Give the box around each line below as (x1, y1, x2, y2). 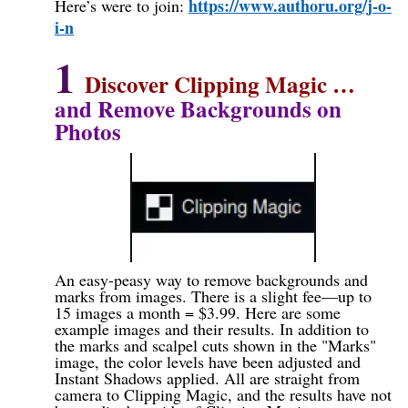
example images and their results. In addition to (55, 318, 369, 341)
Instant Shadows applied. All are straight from (55, 367, 360, 390)
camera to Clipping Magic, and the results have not (55, 383, 392, 406)
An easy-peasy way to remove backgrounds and (55, 269, 368, 291)
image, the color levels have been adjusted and (55, 351, 361, 373)
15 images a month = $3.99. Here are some (55, 301, 341, 324)
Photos (55, 115, 121, 149)
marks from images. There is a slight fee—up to (55, 285, 372, 308)
